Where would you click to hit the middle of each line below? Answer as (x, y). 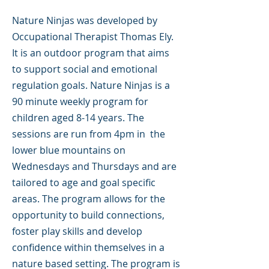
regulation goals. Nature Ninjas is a (91, 85)
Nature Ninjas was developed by (85, 20)
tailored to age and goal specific (84, 183)
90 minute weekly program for (80, 101)
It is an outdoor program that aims (91, 53)
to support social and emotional (85, 69)
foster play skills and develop (77, 231)
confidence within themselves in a (88, 247)
